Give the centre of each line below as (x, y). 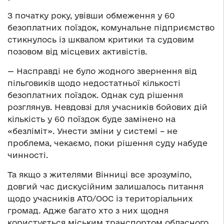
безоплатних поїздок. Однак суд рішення (95, 95)
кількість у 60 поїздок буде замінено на (91, 119)
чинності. (28, 155)
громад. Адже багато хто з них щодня (88, 210)
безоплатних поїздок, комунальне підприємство (111, 27)
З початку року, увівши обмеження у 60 (91, 15)
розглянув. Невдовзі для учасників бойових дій (107, 107)
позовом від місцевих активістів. (77, 51)
